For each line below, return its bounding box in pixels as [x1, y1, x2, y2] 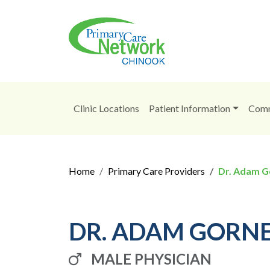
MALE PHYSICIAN [91, 250, 212, 268]
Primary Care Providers [108, 165, 205, 177]
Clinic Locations [74, 102, 139, 114]
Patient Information [149, 102, 230, 114]
